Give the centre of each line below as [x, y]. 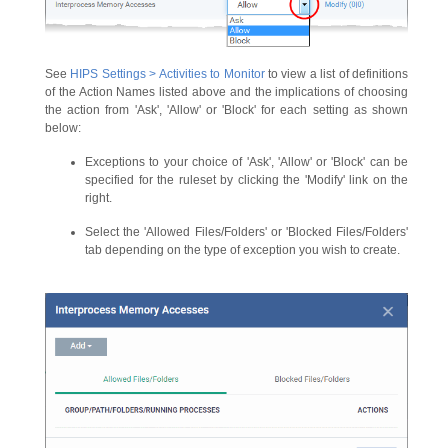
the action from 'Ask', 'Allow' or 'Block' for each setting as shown [226, 110]
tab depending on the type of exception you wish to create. [242, 250]
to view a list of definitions [338, 74]
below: [63, 128]
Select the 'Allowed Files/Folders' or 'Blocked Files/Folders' [246, 232]
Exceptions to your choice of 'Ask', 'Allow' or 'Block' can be [246, 162]
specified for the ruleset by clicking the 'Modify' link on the [246, 180]
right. [98, 198]
